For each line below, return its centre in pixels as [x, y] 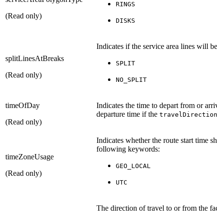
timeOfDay [23, 105]
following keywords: [128, 149]
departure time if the [128, 114]
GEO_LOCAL [133, 166]
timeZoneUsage [30, 156]
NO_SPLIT [131, 79]
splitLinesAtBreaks [35, 58]
